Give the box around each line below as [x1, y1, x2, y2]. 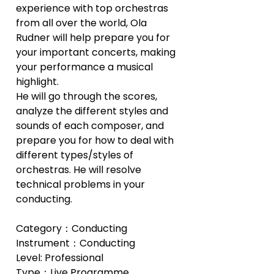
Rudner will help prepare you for [16, 30, 172, 45]
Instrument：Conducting [16, 235, 135, 250]
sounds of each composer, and [16, 118, 166, 133]
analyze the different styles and [16, 103, 171, 118]
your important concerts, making [16, 45, 178, 59]
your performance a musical [16, 59, 155, 74]
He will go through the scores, [16, 89, 160, 103]
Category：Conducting [16, 221, 127, 235]
